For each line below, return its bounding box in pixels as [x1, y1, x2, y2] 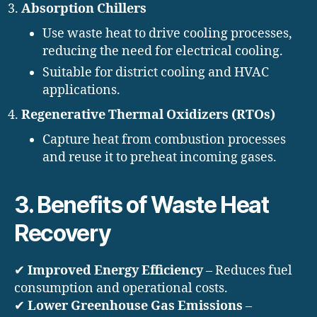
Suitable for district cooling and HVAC [42, 64, 269, 81]
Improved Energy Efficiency [28, 263, 203, 279]
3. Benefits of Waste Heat [14, 191, 269, 219]
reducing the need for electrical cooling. [42, 43, 283, 60]
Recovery [14, 219, 111, 248]
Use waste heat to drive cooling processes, [42, 25, 292, 42]
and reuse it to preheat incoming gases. [42, 149, 277, 166]
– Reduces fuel [203, 263, 292, 279]
